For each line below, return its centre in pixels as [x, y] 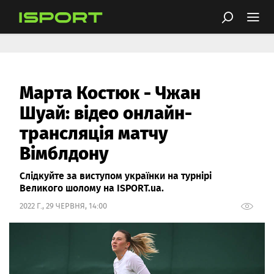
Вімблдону [64, 152]
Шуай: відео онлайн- [106, 112]
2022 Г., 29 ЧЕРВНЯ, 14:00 [63, 206]
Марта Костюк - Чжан [110, 91]
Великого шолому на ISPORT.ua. [92, 187]
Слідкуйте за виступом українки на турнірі [116, 175]
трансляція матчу [94, 132]
